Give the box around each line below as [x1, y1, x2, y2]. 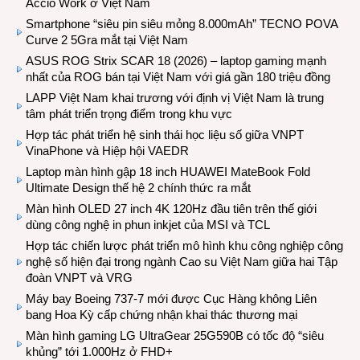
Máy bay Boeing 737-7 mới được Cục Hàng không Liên [26, 292, 317, 305]
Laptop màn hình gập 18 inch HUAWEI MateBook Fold [26, 165, 310, 178]
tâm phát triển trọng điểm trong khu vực [26, 107, 232, 121]
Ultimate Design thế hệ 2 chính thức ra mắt [26, 181, 251, 194]
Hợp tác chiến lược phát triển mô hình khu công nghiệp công [26, 239, 343, 252]
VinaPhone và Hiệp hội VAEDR [26, 144, 189, 157]
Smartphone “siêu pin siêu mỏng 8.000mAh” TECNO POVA [26, 17, 337, 31]
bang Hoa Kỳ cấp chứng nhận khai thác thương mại [26, 308, 297, 321]
